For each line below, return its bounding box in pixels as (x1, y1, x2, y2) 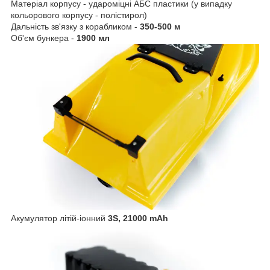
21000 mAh (123, 213, 168, 223)
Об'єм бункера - (11, 33, 77, 43)
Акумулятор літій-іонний (11, 213, 108, 223)
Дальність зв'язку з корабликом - (11, 22, 140, 32)
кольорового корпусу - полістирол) (11, 10, 147, 20)
